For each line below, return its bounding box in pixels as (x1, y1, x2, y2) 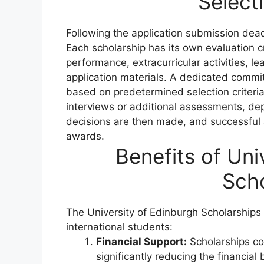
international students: (66, 220, 173, 233)
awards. (66, 130, 104, 142)
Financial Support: (96, 235, 187, 247)
